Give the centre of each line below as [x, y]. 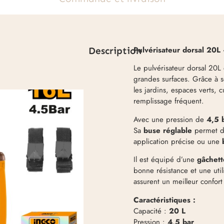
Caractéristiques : [165, 200]
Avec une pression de [170, 119]
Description [115, 51]
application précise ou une [178, 141]
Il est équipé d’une [165, 160]
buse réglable [168, 130]
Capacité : [151, 211]
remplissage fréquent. [169, 101]
